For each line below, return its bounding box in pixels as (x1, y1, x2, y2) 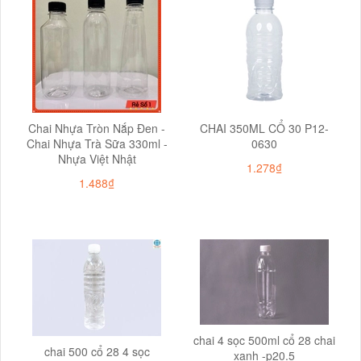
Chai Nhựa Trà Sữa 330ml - (26, 135, 168, 151)
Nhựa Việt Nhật (57, 150, 136, 167)
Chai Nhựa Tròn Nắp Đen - (28, 119, 165, 136)
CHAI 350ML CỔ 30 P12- (200, 119, 329, 136)
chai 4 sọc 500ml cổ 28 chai (193, 331, 335, 348)
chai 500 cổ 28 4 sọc (44, 342, 150, 359)
